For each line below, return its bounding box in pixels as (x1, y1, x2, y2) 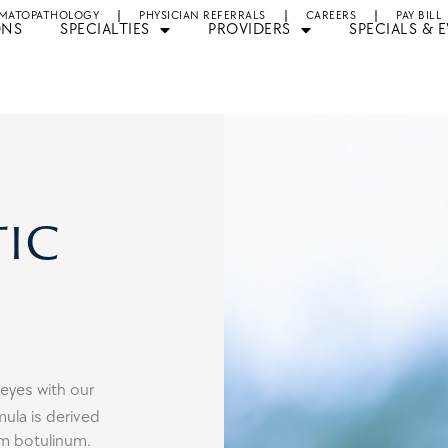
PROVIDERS (208, 20, 291, 39)
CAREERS (305, 8, 356, 23)
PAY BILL (396, 8, 442, 23)
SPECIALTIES (60, 20, 150, 39)
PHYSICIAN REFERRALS (139, 8, 266, 23)
